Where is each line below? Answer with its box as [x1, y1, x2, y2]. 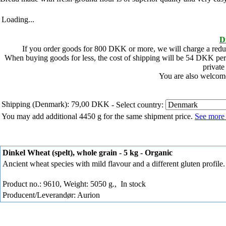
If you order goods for [22, 44, 94, 53]
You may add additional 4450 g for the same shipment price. [2, 111, 195, 121]
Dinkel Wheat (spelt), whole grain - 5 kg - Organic [3, 148, 173, 157]
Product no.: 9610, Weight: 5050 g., [3, 179, 119, 188]
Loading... [2, 15, 34, 24]
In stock [119, 179, 146, 188]
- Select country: [111, 100, 165, 109]
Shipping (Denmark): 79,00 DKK [2, 99, 109, 108]
